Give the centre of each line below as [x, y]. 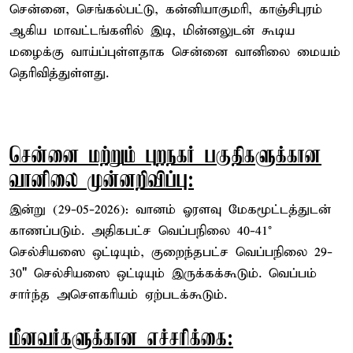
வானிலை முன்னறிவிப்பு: [102, 180]
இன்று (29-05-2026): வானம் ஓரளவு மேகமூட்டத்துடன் [170, 210]
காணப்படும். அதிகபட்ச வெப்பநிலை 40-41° [141, 231]
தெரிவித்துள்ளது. [59, 73]
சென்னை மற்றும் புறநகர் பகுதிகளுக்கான [165, 156]
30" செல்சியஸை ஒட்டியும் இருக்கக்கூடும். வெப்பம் [163, 273]
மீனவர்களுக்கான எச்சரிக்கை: [121, 339]
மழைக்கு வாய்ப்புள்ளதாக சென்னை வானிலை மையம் [175, 52]
